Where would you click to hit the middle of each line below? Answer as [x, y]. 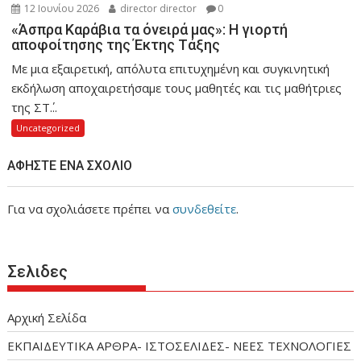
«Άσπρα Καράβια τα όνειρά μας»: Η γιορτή [150, 29]
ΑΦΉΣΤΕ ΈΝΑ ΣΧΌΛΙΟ [70, 165]
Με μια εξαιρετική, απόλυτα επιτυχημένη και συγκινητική [171, 68]
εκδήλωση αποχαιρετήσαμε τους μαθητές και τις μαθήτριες [177, 87]
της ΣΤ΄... [35, 107]
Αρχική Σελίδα [47, 317]
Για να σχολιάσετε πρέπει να [90, 208]
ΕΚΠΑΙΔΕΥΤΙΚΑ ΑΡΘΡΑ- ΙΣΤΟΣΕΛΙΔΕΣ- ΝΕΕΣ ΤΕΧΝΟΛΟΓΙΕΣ [180, 345]
